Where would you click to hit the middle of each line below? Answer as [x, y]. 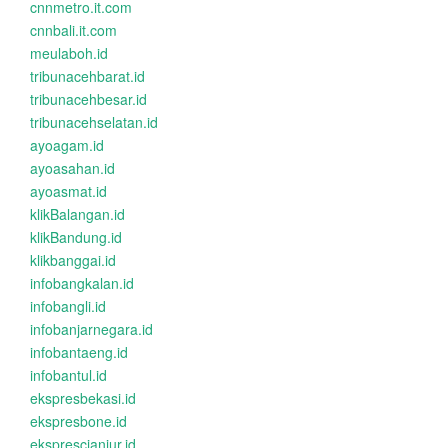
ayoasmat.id [68, 191]
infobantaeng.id [79, 352]
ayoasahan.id [72, 168]
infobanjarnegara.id [91, 329]
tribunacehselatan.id [94, 122]
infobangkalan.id [82, 283]
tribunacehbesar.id [88, 99]
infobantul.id [68, 375]
